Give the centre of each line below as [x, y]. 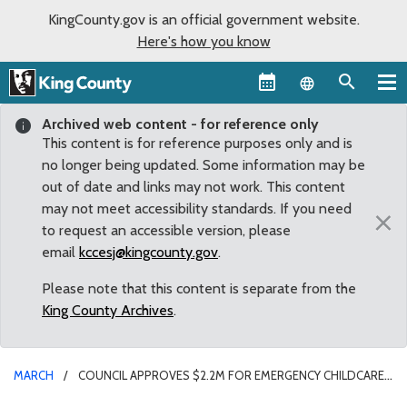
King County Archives [108, 310]
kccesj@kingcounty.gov [149, 252]
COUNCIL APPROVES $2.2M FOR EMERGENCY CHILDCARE [231, 375]
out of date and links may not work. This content [194, 186]
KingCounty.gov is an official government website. [203, 20]
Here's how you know [203, 41]
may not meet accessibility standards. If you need [197, 208]
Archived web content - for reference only [180, 124]
